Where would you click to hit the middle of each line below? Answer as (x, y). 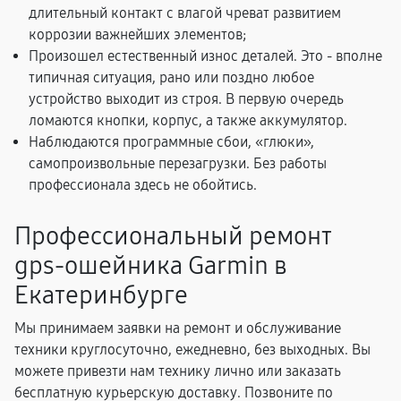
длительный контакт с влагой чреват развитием (185, 13)
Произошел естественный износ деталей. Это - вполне (205, 56)
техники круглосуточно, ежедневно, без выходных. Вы (192, 350)
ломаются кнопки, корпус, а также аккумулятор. (188, 120)
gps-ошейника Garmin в (151, 266)
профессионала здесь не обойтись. (143, 185)
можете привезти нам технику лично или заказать (178, 371)
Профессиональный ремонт (173, 236)
